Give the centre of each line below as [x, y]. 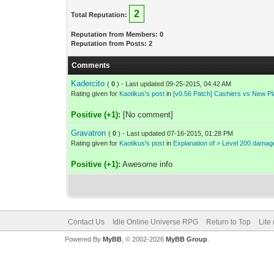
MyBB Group [186, 239]
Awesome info [147, 164]
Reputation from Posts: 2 [112, 43]
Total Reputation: [99, 15]
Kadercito [88, 83]
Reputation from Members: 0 [117, 34]
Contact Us [86, 222]
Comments [91, 65]
